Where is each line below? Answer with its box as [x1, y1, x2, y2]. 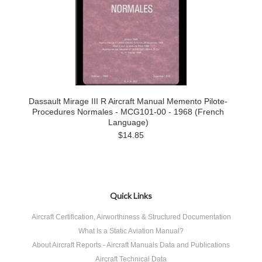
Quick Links [110, 191, 152, 201]
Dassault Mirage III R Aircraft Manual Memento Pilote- [29, 96, 227, 106]
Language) [108, 118, 149, 127]
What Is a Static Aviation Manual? [78, 227, 184, 235]
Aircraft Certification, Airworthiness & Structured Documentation [31, 213, 231, 221]
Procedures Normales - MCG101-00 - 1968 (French [32, 107, 224, 116]
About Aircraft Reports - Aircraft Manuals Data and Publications [32, 241, 230, 249]
